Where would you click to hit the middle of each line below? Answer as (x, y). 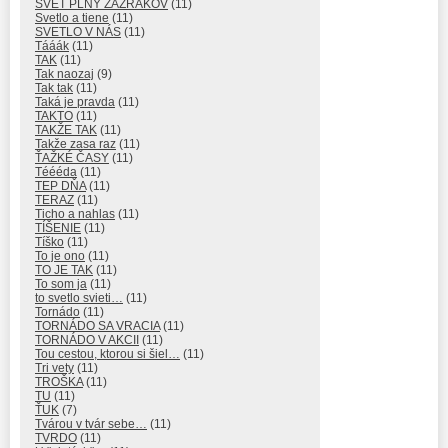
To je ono (60, 256)
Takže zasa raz (75, 144)
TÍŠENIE (58, 228)
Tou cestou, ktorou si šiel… (107, 354)
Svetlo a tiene (72, 18)
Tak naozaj (64, 74)
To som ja (61, 284)
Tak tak (54, 88)
